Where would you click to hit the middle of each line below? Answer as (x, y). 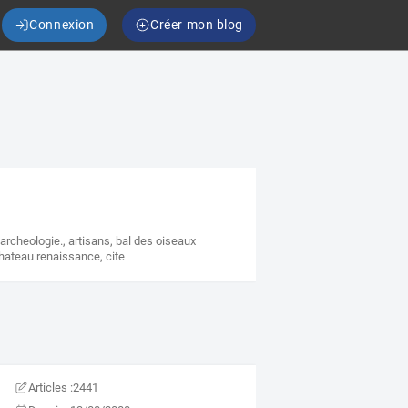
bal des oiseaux (156, 241)
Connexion (62, 25)
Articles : (51, 388)
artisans (90, 241)
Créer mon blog (197, 25)
